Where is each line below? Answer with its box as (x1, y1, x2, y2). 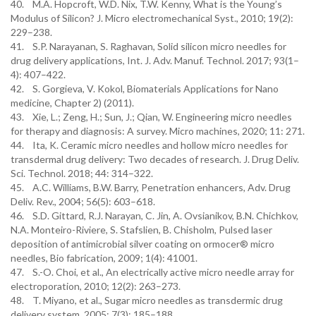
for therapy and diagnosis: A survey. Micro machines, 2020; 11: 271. (11, 125, 305, 137)
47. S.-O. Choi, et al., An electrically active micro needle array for (11, 266, 294, 278)
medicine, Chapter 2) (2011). (11, 97, 134, 109)
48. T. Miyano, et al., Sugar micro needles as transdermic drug (11, 294, 283, 306)
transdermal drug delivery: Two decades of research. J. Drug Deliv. (11, 153, 299, 165)
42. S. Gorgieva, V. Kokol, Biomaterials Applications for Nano (11, 83, 279, 95)
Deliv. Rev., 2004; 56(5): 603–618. (11, 195, 155, 207)
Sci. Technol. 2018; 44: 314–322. (11, 167, 153, 179)
